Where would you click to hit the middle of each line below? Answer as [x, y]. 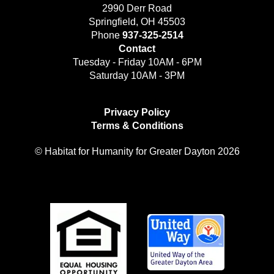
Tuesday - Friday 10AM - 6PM [137, 62]
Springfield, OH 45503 [137, 22]
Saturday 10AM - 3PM [137, 76]
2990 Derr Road [137, 9]
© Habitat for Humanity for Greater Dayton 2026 [137, 152]
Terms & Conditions [137, 126]
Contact [137, 49]
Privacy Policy [137, 113]
